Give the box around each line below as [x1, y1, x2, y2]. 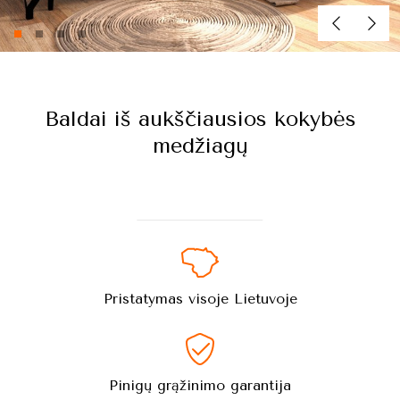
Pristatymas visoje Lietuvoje [103, 290, 297, 307]
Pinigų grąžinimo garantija [109, 377, 291, 394]
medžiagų [152, 133, 248, 158]
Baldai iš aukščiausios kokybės [44, 106, 356, 131]
